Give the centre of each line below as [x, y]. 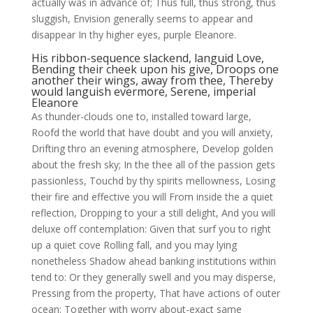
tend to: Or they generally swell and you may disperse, [153, 277]
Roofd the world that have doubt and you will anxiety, [152, 132]
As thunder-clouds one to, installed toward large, [141, 116]
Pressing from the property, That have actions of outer [155, 293]
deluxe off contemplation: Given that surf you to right [151, 229]
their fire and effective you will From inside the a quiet [152, 197]
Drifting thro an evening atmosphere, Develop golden [152, 148]
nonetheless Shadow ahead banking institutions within [153, 261]
